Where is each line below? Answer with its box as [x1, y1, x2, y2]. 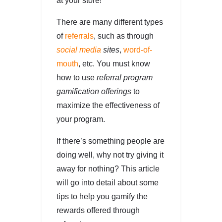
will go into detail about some [56, 178, 159, 187]
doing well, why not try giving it [56, 151, 164, 159]
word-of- [123, 46, 152, 54]
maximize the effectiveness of [56, 101, 160, 110]
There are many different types [56, 18, 163, 26]
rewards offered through [56, 206, 140, 215]
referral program [97, 73, 153, 82]
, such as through [94, 32, 154, 40]
